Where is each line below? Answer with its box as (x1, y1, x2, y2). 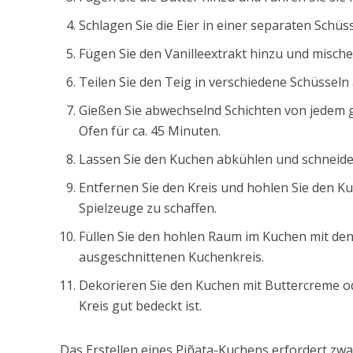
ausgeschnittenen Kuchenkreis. (78, 248, 264, 266)
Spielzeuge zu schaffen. (78, 199, 217, 217)
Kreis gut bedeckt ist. (78, 297, 202, 315)
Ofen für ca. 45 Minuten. (78, 122, 221, 140)
